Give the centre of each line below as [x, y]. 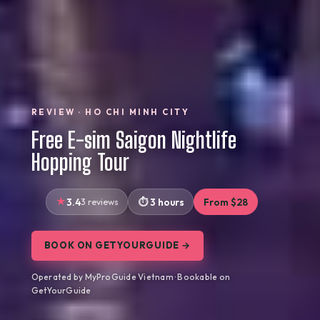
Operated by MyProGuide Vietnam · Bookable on [131, 277]
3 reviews [99, 201]
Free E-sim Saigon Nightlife [134, 140]
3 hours [167, 202]
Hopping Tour [80, 162]
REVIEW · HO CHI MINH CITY [110, 112]
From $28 [226, 202]
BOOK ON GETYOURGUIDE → [117, 245]
